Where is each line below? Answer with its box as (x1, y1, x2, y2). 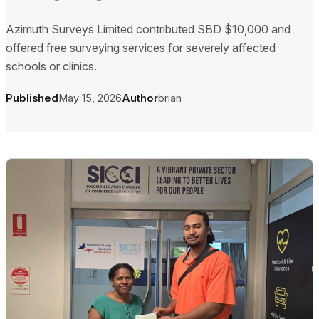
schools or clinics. (6, 58, 97, 73)
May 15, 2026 (58, 91, 122, 105)
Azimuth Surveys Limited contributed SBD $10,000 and (6, 21, 291, 36)
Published (6, 91, 58, 105)
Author (122, 91, 158, 105)
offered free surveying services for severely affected (6, 40, 276, 55)
